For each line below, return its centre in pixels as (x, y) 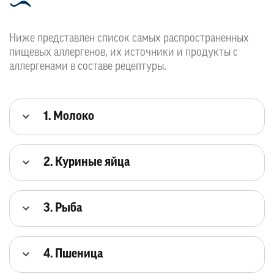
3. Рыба (63, 208)
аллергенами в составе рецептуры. (88, 67)
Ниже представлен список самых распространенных (129, 39)
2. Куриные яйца (87, 162)
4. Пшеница (73, 254)
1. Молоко (69, 117)
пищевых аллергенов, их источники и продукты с (124, 53)
